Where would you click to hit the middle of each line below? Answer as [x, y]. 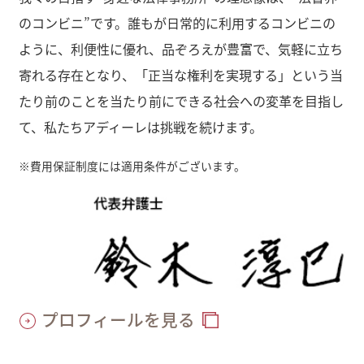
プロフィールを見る [118, 319]
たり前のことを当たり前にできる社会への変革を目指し [181, 100]
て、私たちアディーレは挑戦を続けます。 [140, 126]
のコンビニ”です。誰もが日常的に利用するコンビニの [177, 22]
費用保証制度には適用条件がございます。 [137, 165]
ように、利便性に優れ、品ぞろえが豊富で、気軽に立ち [180, 48]
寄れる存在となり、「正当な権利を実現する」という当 [180, 74]
